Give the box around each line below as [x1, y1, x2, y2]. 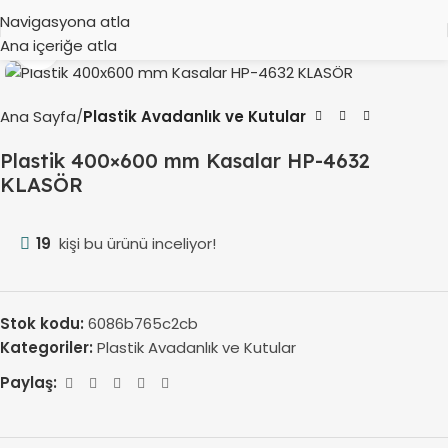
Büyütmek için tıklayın [59, 37, 216, 57]
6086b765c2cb [88, 312, 198, 334]
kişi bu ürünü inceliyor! [59, 232, 216, 254]
